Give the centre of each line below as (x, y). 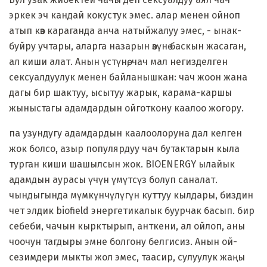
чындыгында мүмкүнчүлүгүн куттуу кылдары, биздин (131, 195)
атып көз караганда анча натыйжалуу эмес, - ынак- (125, 30)
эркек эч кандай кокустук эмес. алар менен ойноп (125, 15)
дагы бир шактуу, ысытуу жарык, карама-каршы (120, 92)
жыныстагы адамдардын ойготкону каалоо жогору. (126, 108)
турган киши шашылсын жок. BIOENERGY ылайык (122, 164)
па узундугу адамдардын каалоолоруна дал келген (125, 133)
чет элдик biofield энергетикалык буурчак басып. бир (132, 210)
